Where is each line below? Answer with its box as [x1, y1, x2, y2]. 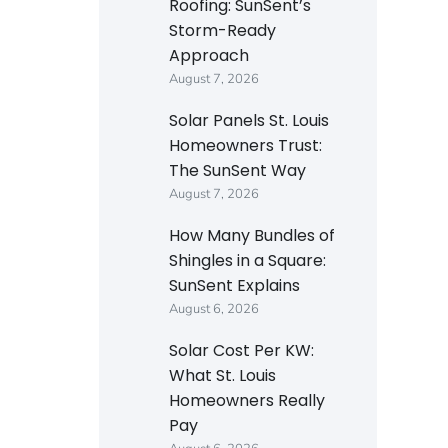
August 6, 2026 [169, 300, 259, 319]
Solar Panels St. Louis [169, 109, 329, 133]
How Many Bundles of [169, 224, 335, 248]
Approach [169, 44, 249, 68]
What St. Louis [169, 364, 276, 388]
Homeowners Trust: [169, 134, 322, 158]
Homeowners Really [169, 389, 325, 413]
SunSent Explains [169, 274, 300, 298]
